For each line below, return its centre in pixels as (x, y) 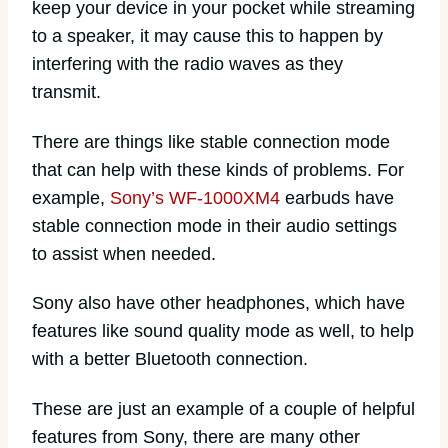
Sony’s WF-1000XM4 (195, 197)
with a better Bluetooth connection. (170, 359)
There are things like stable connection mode (211, 141)
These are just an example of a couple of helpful (223, 408)
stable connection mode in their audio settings (214, 225)
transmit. (66, 92)
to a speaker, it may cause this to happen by (207, 36)
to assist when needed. (124, 253)
